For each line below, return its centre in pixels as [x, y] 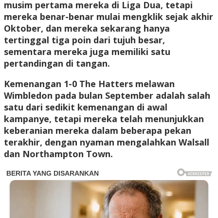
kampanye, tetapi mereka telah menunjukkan [104, 119]
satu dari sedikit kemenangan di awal [86, 107]
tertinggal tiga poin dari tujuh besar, [84, 40]
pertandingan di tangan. [57, 64]
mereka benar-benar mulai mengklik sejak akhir [109, 17]
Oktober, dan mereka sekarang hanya [87, 28]
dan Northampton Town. [58, 154]
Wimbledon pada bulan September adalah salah [107, 96]
